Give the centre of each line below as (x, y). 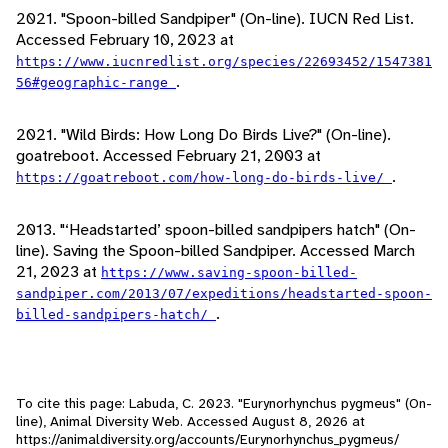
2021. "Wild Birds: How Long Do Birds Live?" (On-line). (203, 135)
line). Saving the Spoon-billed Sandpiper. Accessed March (215, 251)
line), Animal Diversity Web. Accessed (134, 421)
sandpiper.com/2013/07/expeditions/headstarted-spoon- (224, 294)
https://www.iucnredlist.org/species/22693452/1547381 (224, 62)
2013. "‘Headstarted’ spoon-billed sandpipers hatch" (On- (216, 230)
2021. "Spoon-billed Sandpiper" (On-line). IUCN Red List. (215, 19)
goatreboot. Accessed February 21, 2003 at (168, 156)
